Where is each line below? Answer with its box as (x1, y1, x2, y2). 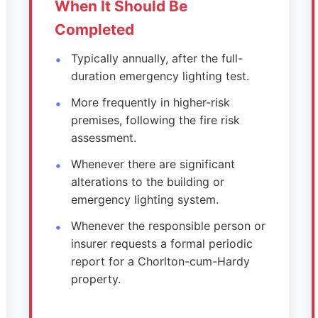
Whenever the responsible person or (70, 219, 265, 233)
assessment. (70, 131, 136, 145)
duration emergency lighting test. (70, 69, 249, 83)
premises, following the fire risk (70, 113, 240, 127)
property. (70, 272, 121, 286)
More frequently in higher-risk (70, 95, 230, 109)
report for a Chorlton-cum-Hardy (70, 254, 250, 268)
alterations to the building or (70, 175, 224, 189)
